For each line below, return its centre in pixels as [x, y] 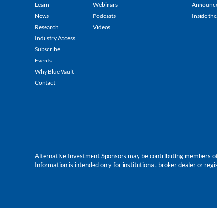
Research [47, 27]
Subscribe [47, 49]
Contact [45, 82]
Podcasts [104, 15]
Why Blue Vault [54, 71]
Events [43, 60]
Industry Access [55, 38]
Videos [102, 27]
